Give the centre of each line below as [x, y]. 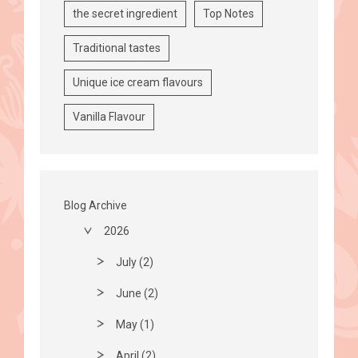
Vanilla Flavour [109, 116]
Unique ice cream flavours [138, 82]
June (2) [137, 293]
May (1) [135, 324]
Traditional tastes [117, 48]
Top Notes [229, 13]
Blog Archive [95, 205]
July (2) [135, 262]
